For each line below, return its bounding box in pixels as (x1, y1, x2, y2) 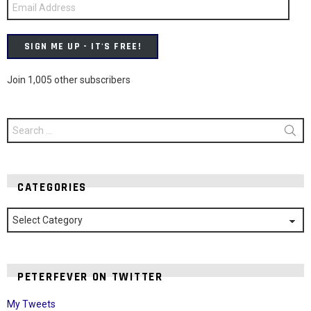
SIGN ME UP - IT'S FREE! (24, 40, 142, 53)
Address (6, 6, 39, 17)
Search (6, 117, 33, 129)
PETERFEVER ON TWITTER (17, 269, 163, 285)
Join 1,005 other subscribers (7, 74, 131, 86)
